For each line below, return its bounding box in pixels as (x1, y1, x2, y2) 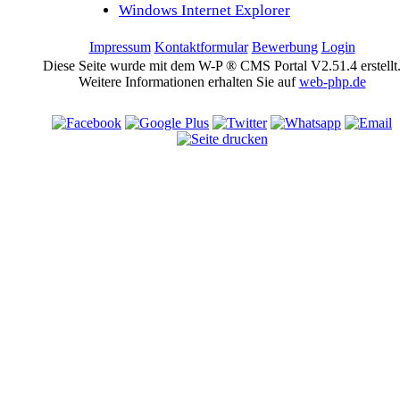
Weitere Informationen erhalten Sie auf (78, 74, 299, 89)
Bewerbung (251, 39, 318, 54)
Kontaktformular (154, 39, 248, 54)
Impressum (88, 39, 151, 54)
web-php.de (298, 74, 366, 89)
